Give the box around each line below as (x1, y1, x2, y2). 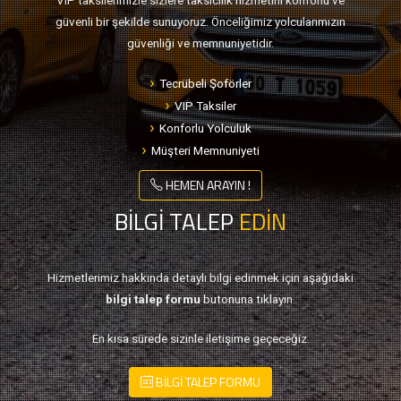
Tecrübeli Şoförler (159, 76, 252, 90)
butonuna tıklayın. (200, 292, 295, 306)
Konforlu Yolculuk (159, 121, 252, 135)
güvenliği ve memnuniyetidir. (127, 36, 274, 50)
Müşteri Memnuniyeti (151, 143, 260, 158)
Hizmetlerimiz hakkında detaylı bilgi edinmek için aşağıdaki (47, 270, 354, 285)
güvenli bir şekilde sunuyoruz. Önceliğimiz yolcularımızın (55, 14, 346, 29)
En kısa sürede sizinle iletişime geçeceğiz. (91, 331, 310, 346)
